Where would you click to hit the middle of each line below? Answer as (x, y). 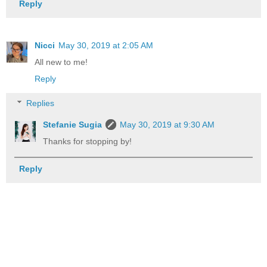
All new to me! (61, 62)
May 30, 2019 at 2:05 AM (106, 45)
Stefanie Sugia (73, 125)
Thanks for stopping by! (88, 142)
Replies (41, 103)
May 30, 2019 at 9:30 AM (167, 125)
